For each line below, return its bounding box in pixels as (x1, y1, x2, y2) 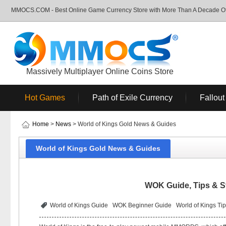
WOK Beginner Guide (112, 202, 172, 209)
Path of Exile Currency (92, 93, 173, 102)
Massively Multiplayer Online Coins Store (26, 67, 174, 76)
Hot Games (25, 93, 65, 102)
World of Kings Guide (50, 202, 108, 209)
